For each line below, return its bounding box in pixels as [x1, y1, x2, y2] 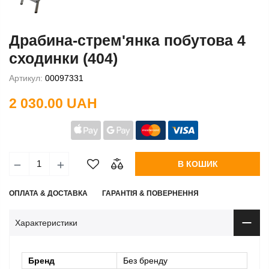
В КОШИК [177, 159, 218, 169]
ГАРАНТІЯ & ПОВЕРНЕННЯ [102, 189, 199, 198]
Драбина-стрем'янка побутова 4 [9, 31, 246, 49]
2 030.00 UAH [9, 95, 97, 111]
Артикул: [9, 73, 43, 83]
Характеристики [15, 217, 77, 228]
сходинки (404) [9, 49, 118, 67]
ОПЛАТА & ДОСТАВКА [9, 189, 88, 198]
